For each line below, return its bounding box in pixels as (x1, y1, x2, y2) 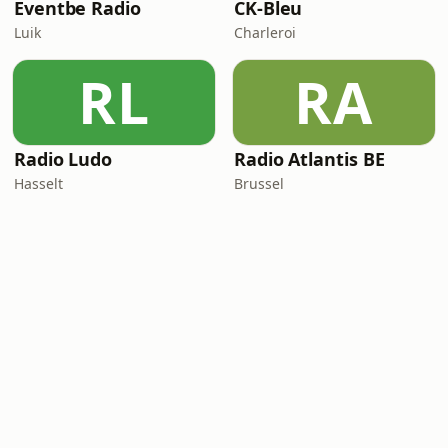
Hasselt (14, 174, 63, 193)
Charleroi (234, 23, 296, 42)
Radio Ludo (14, 147, 113, 171)
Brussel (234, 174, 284, 193)
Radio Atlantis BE (234, 147, 385, 171)
